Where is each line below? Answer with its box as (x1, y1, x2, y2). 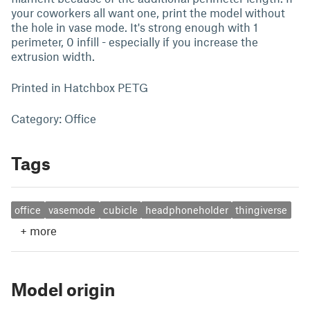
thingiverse (235, 203, 288, 217)
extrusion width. (11, 49, 95, 63)
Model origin (11, 278, 115, 300)
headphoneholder (145, 203, 228, 217)
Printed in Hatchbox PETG (11, 80, 148, 94)
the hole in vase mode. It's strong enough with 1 (11, 20, 258, 34)
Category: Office (11, 111, 96, 125)
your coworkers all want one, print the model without (11, 6, 285, 19)
